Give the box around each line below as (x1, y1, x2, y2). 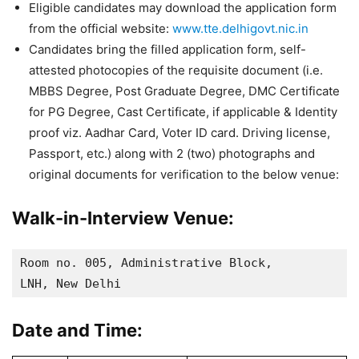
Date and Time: (12, 320, 143, 341)
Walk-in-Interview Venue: (12, 208, 234, 228)
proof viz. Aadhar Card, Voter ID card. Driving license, (29, 125, 330, 140)
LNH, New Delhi (20, 276, 121, 291)
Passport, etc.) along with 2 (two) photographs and (29, 146, 315, 161)
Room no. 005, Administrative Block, (20, 256, 280, 270)
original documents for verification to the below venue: (29, 167, 339, 182)
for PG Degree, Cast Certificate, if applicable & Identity (29, 104, 337, 119)
